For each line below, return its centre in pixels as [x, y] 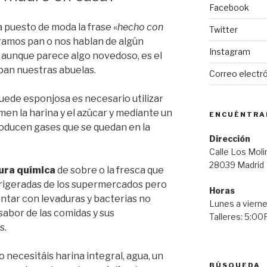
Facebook [229, 7]
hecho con [140, 27]
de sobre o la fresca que [110, 170]
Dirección [229, 138]
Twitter [223, 29]
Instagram [229, 51]
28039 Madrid [236, 164]
